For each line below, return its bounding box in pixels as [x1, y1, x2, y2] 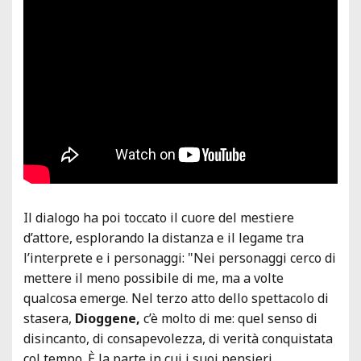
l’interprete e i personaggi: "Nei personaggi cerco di [23, 248, 336, 267]
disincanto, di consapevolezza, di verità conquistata [23, 329, 333, 347]
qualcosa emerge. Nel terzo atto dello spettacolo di [23, 288, 329, 307]
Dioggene [75, 309, 136, 327]
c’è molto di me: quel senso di [140, 309, 317, 327]
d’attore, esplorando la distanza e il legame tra [23, 228, 304, 247]
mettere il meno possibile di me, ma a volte [23, 268, 284, 287]
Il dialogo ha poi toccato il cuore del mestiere [23, 208, 294, 226]
